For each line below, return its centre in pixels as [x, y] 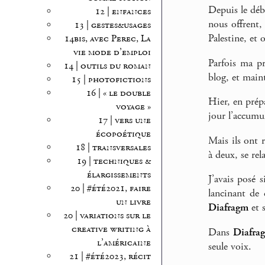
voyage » [133, 107]
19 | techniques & [114, 161]
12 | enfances [123, 12]
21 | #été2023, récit [110, 257]
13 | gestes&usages [112, 25]
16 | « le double [118, 93]
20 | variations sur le [107, 216]
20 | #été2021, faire [110, 189]
